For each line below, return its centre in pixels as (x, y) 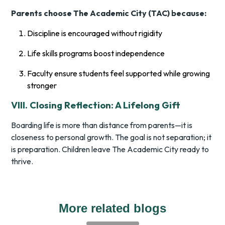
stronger (42, 86)
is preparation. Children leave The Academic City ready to (110, 149)
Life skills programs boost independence (96, 53)
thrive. (22, 161)
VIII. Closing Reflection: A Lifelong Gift (96, 105)
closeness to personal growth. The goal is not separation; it (111, 137)
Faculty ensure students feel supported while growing (119, 74)
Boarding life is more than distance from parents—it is (102, 125)
